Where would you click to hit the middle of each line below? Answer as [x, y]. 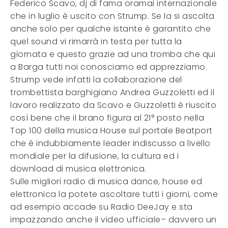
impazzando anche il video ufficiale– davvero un [113, 220]
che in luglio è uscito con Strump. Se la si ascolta [112, 16]
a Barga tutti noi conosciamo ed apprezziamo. [109, 67]
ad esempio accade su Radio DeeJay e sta [102, 207]
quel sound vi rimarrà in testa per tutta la [96, 41]
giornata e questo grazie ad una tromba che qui [113, 54]
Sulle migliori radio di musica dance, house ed [106, 181]
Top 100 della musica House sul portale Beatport [111, 131]
